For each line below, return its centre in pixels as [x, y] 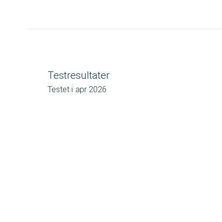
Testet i [60, 89]
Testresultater [79, 75]
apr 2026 [91, 89]
